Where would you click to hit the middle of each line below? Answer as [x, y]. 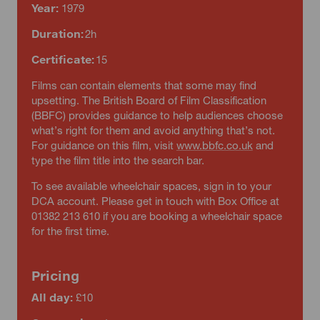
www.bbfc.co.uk [214, 145]
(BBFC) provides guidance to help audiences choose [157, 115]
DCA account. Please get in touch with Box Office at [155, 200]
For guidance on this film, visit [104, 145]
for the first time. [70, 230]
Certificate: [63, 59]
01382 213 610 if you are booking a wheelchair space [156, 215]
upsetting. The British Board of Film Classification [149, 100]
